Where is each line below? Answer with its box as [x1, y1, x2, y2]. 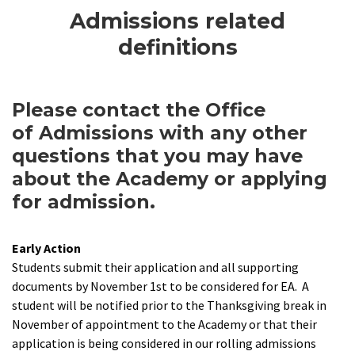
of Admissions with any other [12, 121, 307, 145]
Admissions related [70, 8, 285, 35]
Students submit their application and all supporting [12, 259, 299, 276]
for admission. [12, 190, 161, 214]
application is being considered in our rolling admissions [12, 335, 316, 352]
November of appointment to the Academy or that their [12, 316, 317, 333]
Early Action [12, 240, 81, 257]
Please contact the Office [12, 98, 265, 122]
